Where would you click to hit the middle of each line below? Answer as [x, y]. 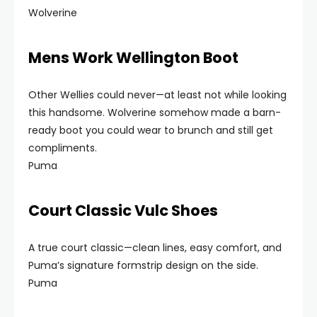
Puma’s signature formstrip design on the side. [143, 265]
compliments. [63, 148]
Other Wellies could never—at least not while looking [157, 95]
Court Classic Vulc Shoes [123, 211]
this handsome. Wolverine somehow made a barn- [155, 113]
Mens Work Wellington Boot [133, 58]
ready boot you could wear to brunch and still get [151, 130]
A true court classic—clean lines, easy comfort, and [155, 248]
